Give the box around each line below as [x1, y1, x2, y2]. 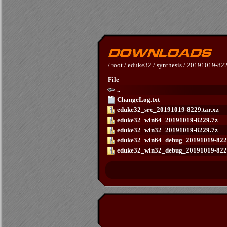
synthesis [157, 61, 182, 69]
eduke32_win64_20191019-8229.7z [117, 116, 218, 124]
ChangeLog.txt [117, 96, 160, 103]
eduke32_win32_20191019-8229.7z [117, 126, 218, 134]
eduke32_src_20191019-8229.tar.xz [117, 106, 219, 113]
